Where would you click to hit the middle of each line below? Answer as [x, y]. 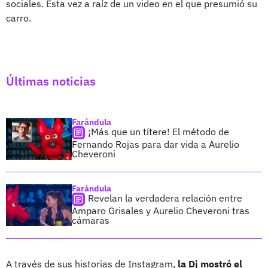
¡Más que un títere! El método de [159, 131]
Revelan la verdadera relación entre [165, 198]
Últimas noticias [51, 81]
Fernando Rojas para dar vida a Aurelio [156, 144]
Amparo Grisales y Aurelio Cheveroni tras [161, 210]
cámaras [91, 220]
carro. [19, 18]
